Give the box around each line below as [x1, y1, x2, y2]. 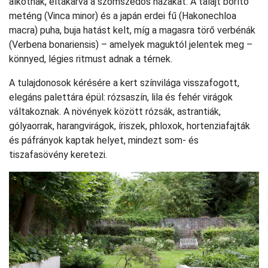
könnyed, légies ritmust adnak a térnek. [9, 53, 172, 65]
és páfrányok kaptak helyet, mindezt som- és [9, 135, 199, 147]
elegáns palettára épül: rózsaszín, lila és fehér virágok [9, 92, 233, 103]
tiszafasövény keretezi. [9, 149, 107, 161]
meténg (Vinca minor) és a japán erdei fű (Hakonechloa [9, 10, 236, 22]
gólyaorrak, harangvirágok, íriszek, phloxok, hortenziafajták [9, 120, 250, 132]
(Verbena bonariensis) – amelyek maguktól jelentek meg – [9, 39, 252, 51]
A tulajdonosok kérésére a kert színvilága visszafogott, [9, 77, 239, 89]
